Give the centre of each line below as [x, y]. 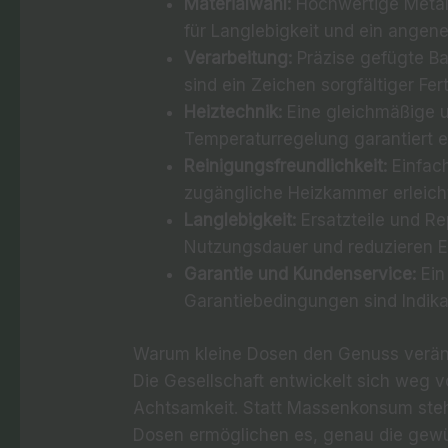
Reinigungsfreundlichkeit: [286, 166]
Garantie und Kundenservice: [300, 274]
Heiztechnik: [233, 112]
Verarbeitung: [238, 58]
